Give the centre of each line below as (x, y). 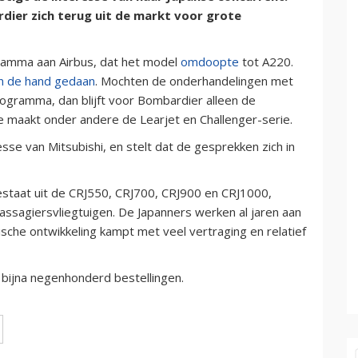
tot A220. (266, 61)
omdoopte (210, 61)
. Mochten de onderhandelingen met (194, 80)
